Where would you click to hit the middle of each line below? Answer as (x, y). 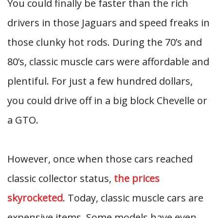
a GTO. (23, 120)
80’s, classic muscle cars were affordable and (108, 62)
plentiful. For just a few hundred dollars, (100, 81)
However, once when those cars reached (100, 159)
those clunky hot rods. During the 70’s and (105, 42)
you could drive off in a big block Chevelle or (107, 100)
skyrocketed (35, 198)
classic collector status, (61, 178)
